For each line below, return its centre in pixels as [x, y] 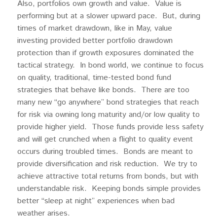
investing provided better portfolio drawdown [95, 41]
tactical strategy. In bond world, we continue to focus [110, 66]
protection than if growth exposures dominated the [106, 53]
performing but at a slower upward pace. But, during [109, 16]
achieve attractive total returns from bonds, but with [108, 177]
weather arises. [44, 214]
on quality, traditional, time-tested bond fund [94, 78]
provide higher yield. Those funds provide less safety [110, 127]
